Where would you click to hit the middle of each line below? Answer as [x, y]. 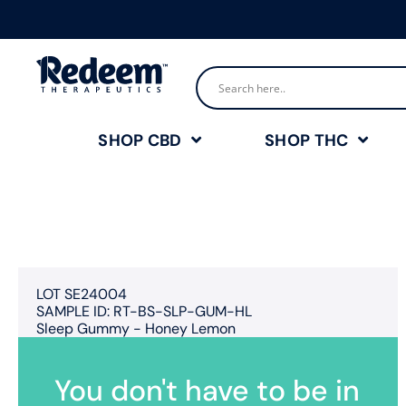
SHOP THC [307, 140]
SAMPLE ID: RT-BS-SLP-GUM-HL [144, 311]
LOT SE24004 [82, 294]
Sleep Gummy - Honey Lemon [136, 329]
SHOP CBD [140, 140]
